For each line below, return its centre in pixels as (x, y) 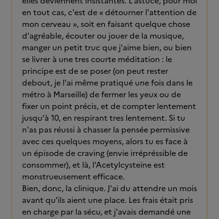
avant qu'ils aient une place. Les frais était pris (108, 200)
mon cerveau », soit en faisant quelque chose (106, 24)
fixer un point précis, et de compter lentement (109, 106)
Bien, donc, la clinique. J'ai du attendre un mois (109, 188)
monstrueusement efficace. (73, 176)
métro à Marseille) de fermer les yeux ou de (101, 94)
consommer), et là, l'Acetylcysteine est (93, 165)
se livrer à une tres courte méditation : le (97, 59)
